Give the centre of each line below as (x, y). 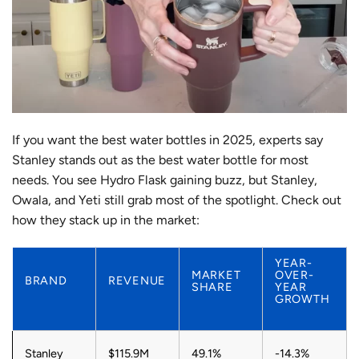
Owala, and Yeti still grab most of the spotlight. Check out (177, 200)
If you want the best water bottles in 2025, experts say (167, 140)
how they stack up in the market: (106, 220)
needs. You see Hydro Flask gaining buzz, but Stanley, (165, 180)
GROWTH (303, 299)
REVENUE (137, 281)
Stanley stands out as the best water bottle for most (160, 160)
